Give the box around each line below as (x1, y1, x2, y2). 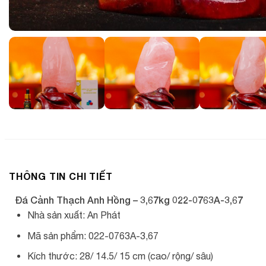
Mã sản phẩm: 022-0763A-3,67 (27, 230, 159, 241)
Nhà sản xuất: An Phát (27, 210, 121, 220)
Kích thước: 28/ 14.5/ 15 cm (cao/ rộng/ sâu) (27, 251, 213, 262)
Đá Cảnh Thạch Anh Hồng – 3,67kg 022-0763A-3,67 (15, 194, 243, 205)
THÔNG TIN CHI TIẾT (9, 170, 113, 182)
